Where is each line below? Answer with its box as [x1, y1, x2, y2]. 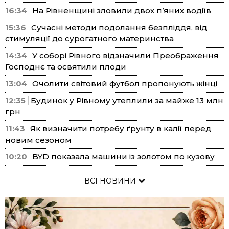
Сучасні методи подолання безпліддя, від [31, 22, 207, 33]
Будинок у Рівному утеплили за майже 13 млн [31, 96, 223, 106]
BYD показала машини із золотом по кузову [32, 152, 215, 162]
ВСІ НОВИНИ [84, 176, 138, 186]
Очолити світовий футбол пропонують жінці [32, 79, 217, 89]
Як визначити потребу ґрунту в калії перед [30, 124, 211, 134]
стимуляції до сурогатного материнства [5, 34, 174, 44]
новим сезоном [5, 135, 72, 145]
